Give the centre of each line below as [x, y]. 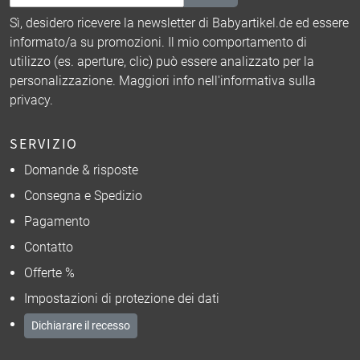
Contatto [48, 247]
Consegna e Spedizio [83, 196]
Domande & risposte [81, 170]
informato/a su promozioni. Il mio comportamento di [158, 43]
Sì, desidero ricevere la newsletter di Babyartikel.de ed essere [179, 23]
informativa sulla [268, 81]
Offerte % [49, 273]
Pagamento [57, 222]
